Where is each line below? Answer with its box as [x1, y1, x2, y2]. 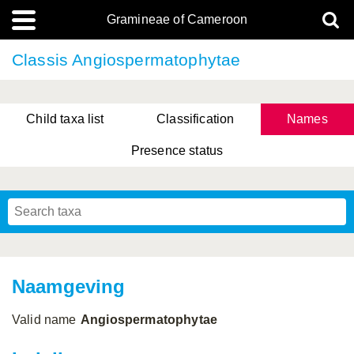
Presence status [130, 144, 224, 157]
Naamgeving [12, 276, 126, 297]
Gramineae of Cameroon [106, 13, 248, 26]
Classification [156, 112, 235, 126]
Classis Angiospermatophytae [12, 51, 241, 69]
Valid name [12, 313, 77, 326]
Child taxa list [26, 112, 104, 126]
